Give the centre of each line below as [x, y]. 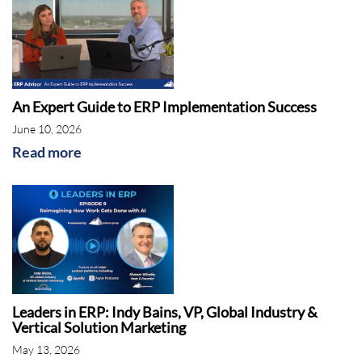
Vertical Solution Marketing [99, 327]
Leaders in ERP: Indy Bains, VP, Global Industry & [165, 311]
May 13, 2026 [46, 349]
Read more [47, 152]
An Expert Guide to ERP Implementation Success [164, 106]
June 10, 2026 [47, 128]
